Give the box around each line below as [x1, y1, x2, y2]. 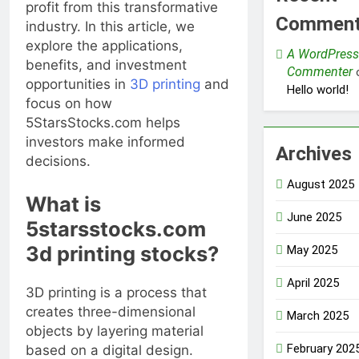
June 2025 [286, 209, 341, 224]
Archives [275, 142, 352, 165]
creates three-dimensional [26, 303, 196, 320]
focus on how [26, 95, 112, 112]
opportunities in [26, 76, 130, 93]
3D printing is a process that [26, 284, 207, 301]
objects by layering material [26, 322, 204, 339]
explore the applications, [26, 38, 183, 54]
